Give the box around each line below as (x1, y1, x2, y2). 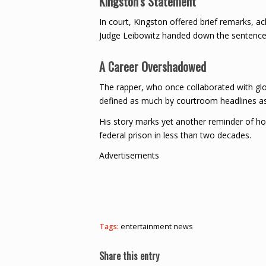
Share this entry (99, 249, 159, 264)
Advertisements (99, 150, 159, 161)
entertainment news (121, 221, 193, 232)
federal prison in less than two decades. (99, 129, 251, 141)
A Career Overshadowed (99, 57, 206, 75)
